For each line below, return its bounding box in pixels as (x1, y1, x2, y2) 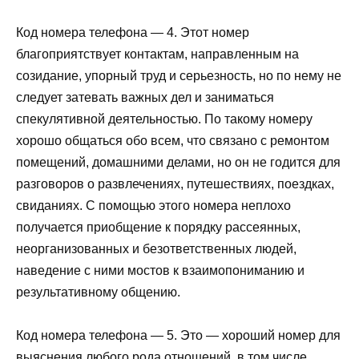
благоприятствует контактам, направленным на (16, 46, 299, 61)
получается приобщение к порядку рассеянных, (16, 220, 301, 234)
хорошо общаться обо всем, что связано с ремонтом (16, 133, 329, 147)
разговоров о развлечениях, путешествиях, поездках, (16, 176, 334, 191)
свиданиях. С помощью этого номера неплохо (16, 198, 291, 212)
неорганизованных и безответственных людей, (16, 241, 296, 256)
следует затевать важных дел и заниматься (16, 90, 274, 104)
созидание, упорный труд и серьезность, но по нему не (16, 68, 341, 83)
